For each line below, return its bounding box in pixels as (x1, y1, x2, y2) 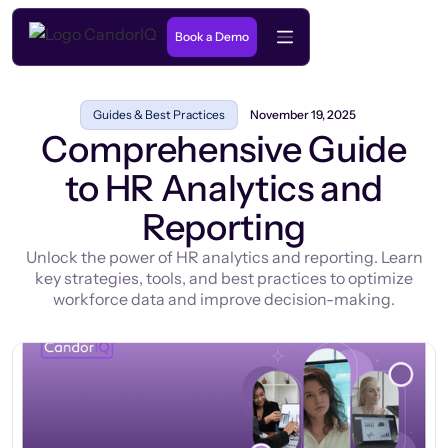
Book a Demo (175, 29, 249, 44)
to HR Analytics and (64, 166, 384, 210)
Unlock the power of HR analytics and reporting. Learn (25, 247, 423, 267)
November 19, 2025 (250, 107, 356, 122)
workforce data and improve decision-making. (53, 289, 395, 309)
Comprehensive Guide (41, 127, 407, 171)
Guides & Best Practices (93, 107, 225, 122)
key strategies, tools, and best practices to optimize (35, 268, 413, 288)
